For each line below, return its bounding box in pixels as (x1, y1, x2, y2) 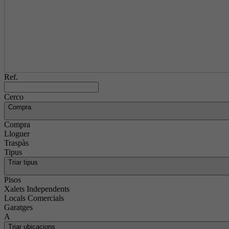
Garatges (4, 203, 33, 212)
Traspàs (4, 139, 29, 147)
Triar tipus (8, 158, 38, 166)
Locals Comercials (4, 194, 64, 202)
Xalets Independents (4, 185, 70, 193)
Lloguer (4, 129, 30, 138)
